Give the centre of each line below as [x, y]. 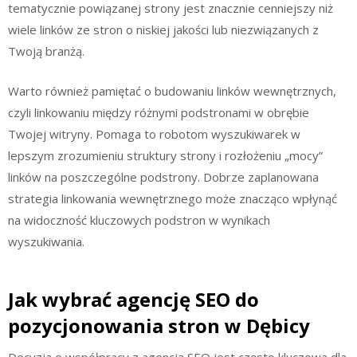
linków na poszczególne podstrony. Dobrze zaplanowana [163, 177]
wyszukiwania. [46, 241]
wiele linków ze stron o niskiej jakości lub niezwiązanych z [163, 29]
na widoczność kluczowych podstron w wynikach [139, 220]
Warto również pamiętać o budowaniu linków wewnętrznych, [172, 90]
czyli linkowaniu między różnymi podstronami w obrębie [159, 112]
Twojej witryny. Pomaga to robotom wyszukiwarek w [154, 133]
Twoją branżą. [46, 51]
